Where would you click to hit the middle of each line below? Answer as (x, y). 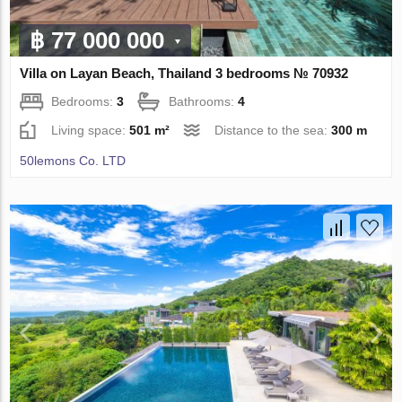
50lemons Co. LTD (73, 160)
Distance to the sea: (273, 130)
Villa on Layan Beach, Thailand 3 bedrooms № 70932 (184, 73)
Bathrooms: (204, 101)
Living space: (91, 130)
